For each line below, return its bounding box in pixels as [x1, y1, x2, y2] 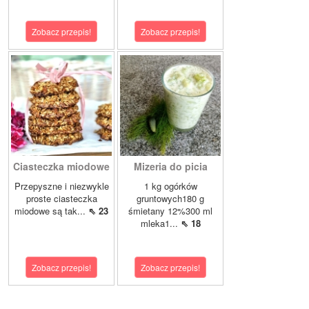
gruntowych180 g [137, 192, 204, 206]
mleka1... [140, 217, 181, 230]
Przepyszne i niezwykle [14, 179, 109, 193]
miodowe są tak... [14, 204, 88, 218]
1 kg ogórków [143, 179, 197, 193]
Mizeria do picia [133, 159, 208, 174]
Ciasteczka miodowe [13, 159, 110, 174]
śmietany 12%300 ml [128, 204, 212, 218]
